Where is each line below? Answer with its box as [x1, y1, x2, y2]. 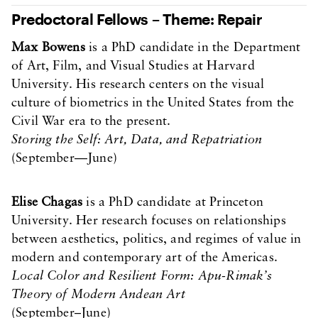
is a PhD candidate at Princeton [82, 196, 263, 209]
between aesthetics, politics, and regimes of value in [11, 233, 302, 246]
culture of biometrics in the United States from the [11, 97, 295, 110]
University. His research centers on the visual [11, 78, 265, 92]
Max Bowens [11, 41, 85, 55]
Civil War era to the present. [11, 115, 171, 128]
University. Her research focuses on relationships [11, 214, 286, 228]
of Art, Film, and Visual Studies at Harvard [11, 60, 255, 73]
